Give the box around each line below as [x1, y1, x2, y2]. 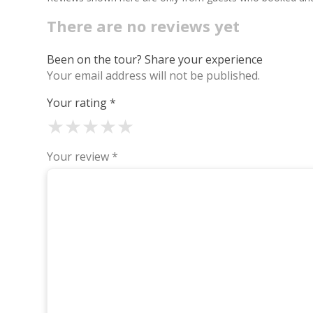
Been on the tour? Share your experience [47, 52, 263, 67]
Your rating [47, 95, 110, 110]
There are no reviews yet [47, 15, 240, 36]
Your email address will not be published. [47, 68, 261, 83]
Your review [47, 149, 112, 164]
